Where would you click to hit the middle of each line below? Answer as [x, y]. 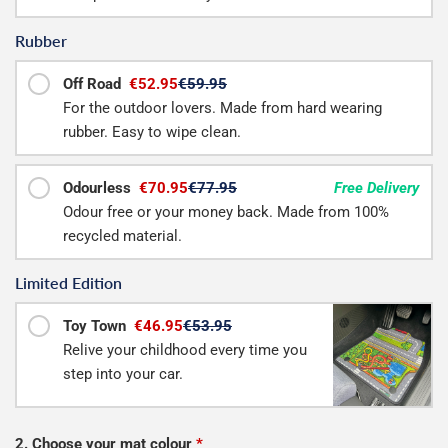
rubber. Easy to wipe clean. [152, 131]
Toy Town [96, 325]
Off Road [94, 83]
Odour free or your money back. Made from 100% [226, 211]
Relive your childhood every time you [185, 349]
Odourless [99, 187]
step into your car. [123, 373]
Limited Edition [68, 282]
